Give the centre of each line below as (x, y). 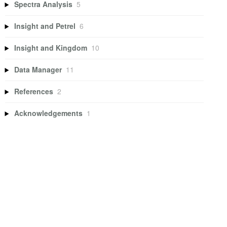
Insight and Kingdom (51, 48)
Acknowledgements (49, 113)
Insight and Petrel (45, 26)
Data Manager (38, 70)
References (34, 91)
